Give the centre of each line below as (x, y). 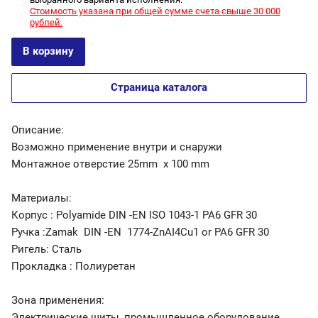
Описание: (38, 130)
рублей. (46, 23)
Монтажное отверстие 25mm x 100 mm (110, 164)
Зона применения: (58, 301)
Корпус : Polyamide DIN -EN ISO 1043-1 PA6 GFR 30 (134, 215)
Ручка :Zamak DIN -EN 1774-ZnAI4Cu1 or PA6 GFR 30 (140, 232)
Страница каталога (159, 88)
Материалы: (42, 198)
